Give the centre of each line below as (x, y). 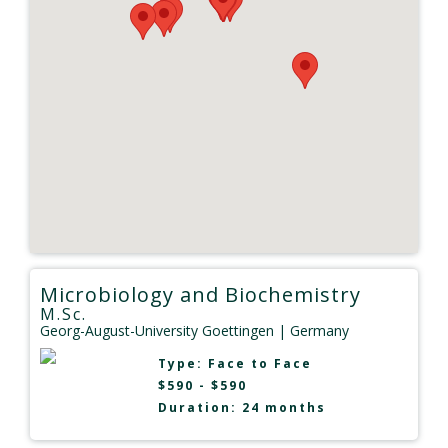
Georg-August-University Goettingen (157, 330)
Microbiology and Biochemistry (200, 294)
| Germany (311, 330)
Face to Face (259, 363)
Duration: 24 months (241, 407)
